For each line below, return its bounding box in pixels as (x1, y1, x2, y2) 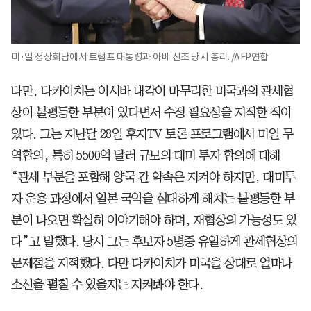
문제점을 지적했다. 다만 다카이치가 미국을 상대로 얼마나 (11, 256, 292, 269)
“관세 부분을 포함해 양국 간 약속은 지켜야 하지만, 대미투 (11, 170, 296, 183)
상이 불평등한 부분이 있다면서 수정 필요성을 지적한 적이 (11, 106, 292, 119)
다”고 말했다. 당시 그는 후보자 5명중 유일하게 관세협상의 (11, 235, 298, 248)
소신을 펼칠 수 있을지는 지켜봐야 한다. (11, 278, 203, 291)
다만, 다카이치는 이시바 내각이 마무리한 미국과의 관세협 (11, 84, 294, 97)
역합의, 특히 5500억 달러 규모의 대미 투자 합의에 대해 (11, 149, 280, 162)
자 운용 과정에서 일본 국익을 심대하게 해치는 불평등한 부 (11, 192, 294, 205)
